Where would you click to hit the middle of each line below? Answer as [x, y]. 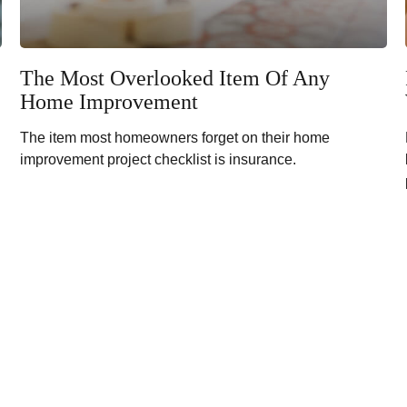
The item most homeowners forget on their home [175, 137]
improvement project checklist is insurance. [159, 159]
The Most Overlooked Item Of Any [175, 78]
